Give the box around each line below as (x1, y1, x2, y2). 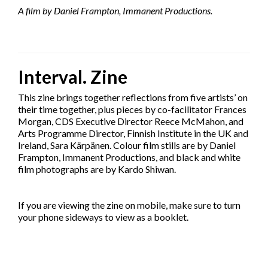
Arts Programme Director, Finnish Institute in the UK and (18, 127, 248, 139)
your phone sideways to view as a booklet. (18, 211, 188, 223)
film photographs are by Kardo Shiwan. (18, 163, 176, 175)
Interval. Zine (18, 66, 127, 88)
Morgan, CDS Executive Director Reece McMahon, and (18, 115, 243, 127)
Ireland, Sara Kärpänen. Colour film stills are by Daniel (18, 139, 236, 151)
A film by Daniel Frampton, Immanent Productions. (18, 5, 212, 17)
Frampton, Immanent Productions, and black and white (18, 151, 240, 163)
